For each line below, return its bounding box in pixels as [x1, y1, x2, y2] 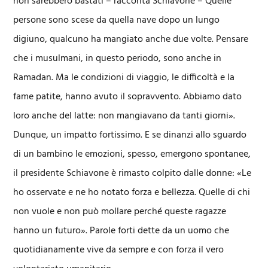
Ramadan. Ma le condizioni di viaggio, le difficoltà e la [13, 70, 235, 86]
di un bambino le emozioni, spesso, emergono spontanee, [13, 147, 251, 162]
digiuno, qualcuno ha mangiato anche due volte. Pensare [13, 32, 249, 47]
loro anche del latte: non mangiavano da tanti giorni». [13, 108, 236, 124]
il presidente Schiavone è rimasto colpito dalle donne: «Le [13, 166, 252, 181]
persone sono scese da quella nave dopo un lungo [13, 13, 220, 28]
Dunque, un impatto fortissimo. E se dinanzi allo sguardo [13, 127, 247, 143]
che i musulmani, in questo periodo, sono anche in [13, 51, 222, 66]
